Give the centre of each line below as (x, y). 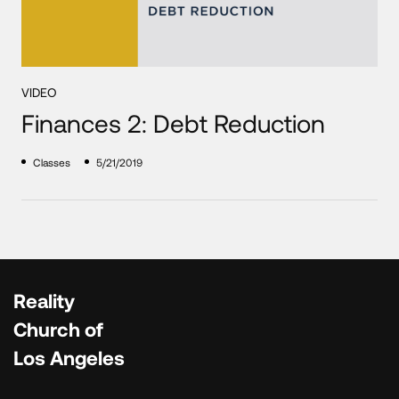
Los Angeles (69, 357)
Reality (44, 300)
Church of (58, 328)
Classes (52, 162)
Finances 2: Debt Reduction (174, 122)
